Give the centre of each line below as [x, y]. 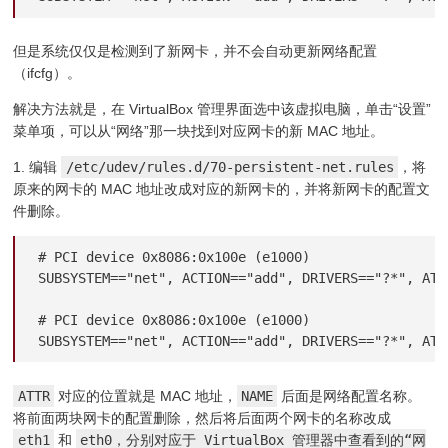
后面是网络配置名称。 [349, 396]
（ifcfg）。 [47, 73]
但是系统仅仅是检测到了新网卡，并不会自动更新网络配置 [195, 51]
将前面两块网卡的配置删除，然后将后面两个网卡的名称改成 [202, 418]
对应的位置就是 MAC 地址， [145, 396]
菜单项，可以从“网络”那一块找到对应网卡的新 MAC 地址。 [199, 131]
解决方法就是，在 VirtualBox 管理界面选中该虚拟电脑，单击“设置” [222, 109]
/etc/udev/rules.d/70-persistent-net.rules [229, 167]
